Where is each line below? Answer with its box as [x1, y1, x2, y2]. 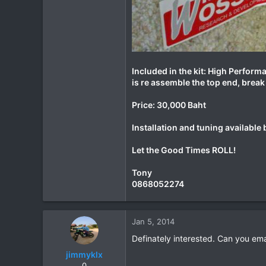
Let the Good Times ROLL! [132, 145, 236, 156]
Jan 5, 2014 [132, 217, 175, 227]
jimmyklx [65, 249, 103, 260]
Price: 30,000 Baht [132, 100, 206, 110]
